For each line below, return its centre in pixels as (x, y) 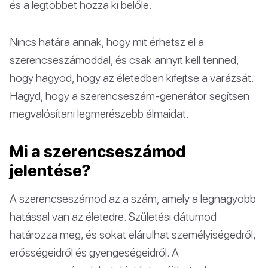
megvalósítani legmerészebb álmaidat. (99, 113)
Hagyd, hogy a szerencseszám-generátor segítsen (130, 95)
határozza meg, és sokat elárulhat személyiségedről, (133, 234)
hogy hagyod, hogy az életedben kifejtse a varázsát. (132, 77)
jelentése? (50, 170)
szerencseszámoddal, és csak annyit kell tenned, (124, 60)
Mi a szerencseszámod (98, 151)
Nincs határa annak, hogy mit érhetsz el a (107, 42)
